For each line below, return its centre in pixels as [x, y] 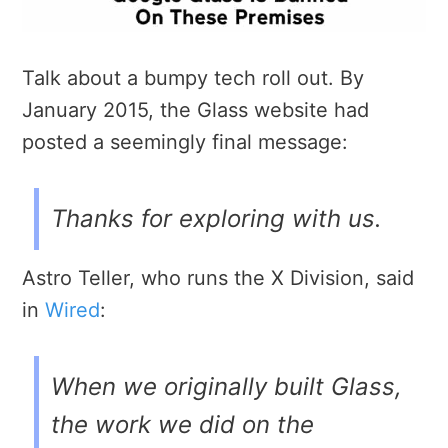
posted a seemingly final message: [185, 142]
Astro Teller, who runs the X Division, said [218, 278]
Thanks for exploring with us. [216, 219]
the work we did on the [182, 425]
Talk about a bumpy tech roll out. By [193, 78]
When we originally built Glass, [226, 387]
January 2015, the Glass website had [195, 110]
